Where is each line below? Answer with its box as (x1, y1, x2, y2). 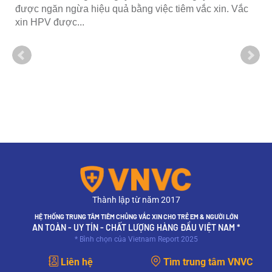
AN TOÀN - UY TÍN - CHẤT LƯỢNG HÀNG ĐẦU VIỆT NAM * (32, 222, 240, 233)
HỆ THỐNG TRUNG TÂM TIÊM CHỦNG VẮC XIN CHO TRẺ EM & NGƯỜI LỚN (34, 212, 238, 220)
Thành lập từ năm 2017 (92, 194, 180, 205)
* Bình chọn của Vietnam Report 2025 (74, 234, 198, 243)
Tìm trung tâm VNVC (163, 256, 253, 268)
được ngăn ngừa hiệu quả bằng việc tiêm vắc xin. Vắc (15, 4, 248, 15)
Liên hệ (60, 256, 93, 268)
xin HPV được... (15, 17, 84, 28)
